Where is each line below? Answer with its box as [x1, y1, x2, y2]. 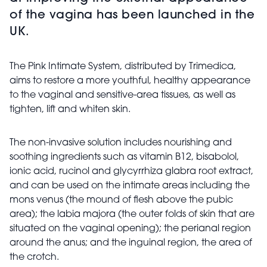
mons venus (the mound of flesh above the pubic [10, 195, 233, 205]
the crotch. [10, 252, 59, 262]
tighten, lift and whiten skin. [10, 104, 133, 114]
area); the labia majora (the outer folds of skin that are [10, 209, 254, 219]
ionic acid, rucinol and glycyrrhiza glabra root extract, [10, 166, 253, 176]
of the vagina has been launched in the [10, 9, 254, 21]
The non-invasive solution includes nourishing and [10, 138, 232, 148]
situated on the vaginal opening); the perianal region [10, 223, 251, 234]
